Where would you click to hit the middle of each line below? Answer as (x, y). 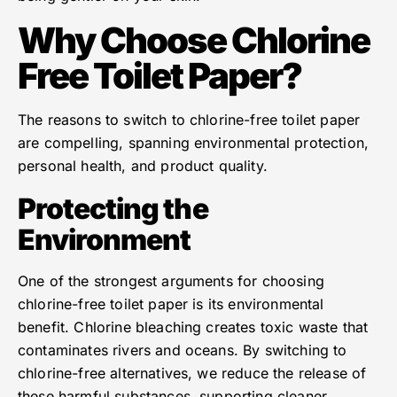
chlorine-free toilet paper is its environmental (171, 304)
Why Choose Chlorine (194, 41)
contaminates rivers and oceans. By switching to (183, 350)
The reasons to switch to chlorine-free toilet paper (189, 120)
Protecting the (113, 209)
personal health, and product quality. (143, 166)
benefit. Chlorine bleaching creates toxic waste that (193, 327)
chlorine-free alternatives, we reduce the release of (192, 374)
